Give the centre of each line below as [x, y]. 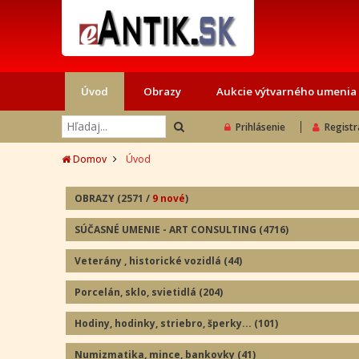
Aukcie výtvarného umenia [286, 92]
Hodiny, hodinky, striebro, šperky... [164, 324]
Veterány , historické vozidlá [149, 261]
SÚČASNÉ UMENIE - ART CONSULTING [167, 230]
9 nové [169, 199]
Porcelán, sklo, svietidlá [137, 292]
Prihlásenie [261, 127]
